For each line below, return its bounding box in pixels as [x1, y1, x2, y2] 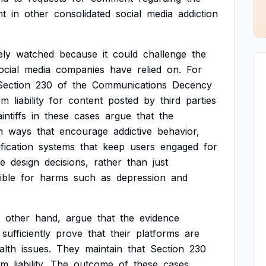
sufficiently [2, 227, 50, 239]
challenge [143, 48, 186, 60]
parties [186, 94, 216, 106]
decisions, [45, 156, 88, 168]
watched [16, 48, 54, 60]
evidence [140, 212, 179, 224]
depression [116, 172, 166, 183]
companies [56, 64, 104, 75]
